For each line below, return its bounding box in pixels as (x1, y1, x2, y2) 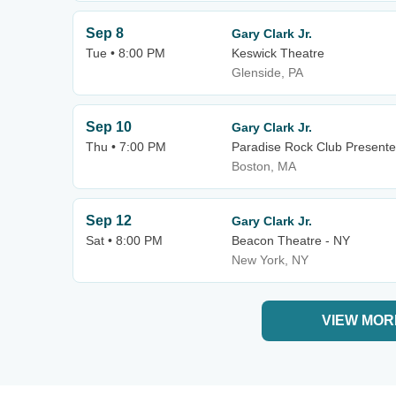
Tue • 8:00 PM (86, 46, 165, 60)
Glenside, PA (232, 65, 303, 80)
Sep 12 (86, 213, 132, 228)
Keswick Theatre (232, 46, 324, 60)
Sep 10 (86, 119, 132, 134)
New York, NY (232, 253, 308, 267)
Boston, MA (232, 159, 296, 173)
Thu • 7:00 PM (86, 140, 166, 154)
